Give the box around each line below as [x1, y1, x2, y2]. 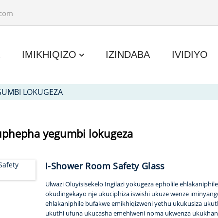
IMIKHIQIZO [22, 49, 77, 60]
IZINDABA [106, 49, 150, 60]
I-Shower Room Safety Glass [45, 160, 165, 172]
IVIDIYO [172, 49, 208, 60]
